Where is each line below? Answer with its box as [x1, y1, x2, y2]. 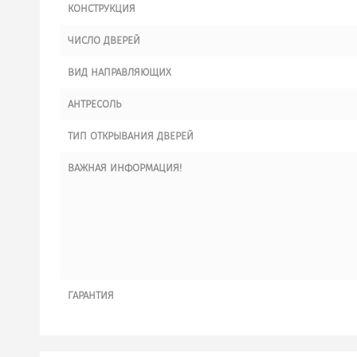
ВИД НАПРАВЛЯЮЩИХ [68, 66, 171, 78]
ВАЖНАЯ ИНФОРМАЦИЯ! [68, 162, 182, 174]
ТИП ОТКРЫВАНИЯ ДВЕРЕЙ [68, 130, 194, 142]
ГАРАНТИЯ [68, 289, 114, 301]
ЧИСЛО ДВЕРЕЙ [68, 34, 140, 46]
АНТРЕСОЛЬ [68, 98, 121, 110]
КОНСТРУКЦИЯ [68, 2, 135, 14]
